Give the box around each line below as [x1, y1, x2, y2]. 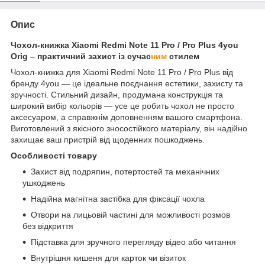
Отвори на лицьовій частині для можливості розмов [31, 209, 230, 219]
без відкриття [22, 221, 73, 231]
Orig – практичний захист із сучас [11, 51, 151, 61]
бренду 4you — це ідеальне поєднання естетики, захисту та [11, 78, 243, 88]
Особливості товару [11, 150, 97, 160]
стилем [169, 51, 199, 61]
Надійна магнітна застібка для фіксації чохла [31, 193, 205, 203]
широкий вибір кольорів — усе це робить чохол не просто [11, 101, 234, 111]
